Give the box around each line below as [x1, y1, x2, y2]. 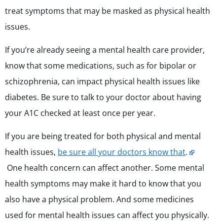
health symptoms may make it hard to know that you [5, 178, 201, 189]
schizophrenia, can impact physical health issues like [5, 76, 200, 87]
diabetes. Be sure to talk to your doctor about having [5, 92, 201, 103]
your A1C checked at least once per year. [5, 108, 155, 119]
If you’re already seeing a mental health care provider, [5, 44, 205, 56]
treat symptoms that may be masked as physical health [5, 5, 210, 17]
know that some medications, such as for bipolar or [5, 60, 196, 72]
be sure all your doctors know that [58, 147, 185, 158]
